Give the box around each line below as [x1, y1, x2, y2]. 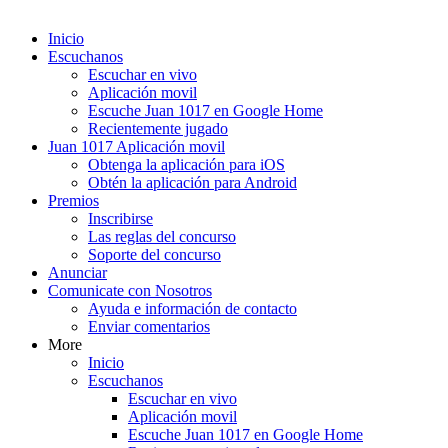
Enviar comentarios [88, 318, 210, 335]
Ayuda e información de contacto [88, 300, 297, 317]
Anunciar [48, 264, 107, 281]
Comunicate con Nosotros [48, 282, 212, 299]
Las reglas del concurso [88, 228, 236, 245]
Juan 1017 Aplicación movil [48, 138, 225, 155]
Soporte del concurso [88, 246, 221, 263]
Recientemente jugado [88, 120, 228, 137]
